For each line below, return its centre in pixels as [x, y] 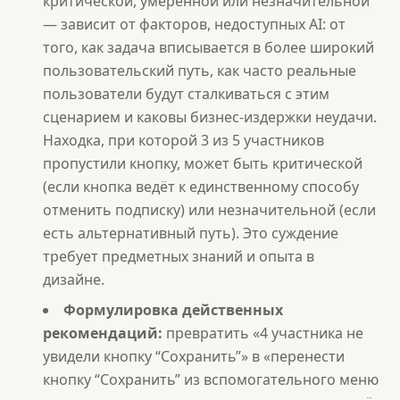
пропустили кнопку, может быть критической [203, 163]
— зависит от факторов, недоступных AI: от [194, 24]
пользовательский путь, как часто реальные [200, 71]
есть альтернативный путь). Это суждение [191, 233]
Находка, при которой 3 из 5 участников [183, 140]
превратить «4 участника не [263, 333]
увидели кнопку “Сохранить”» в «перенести [194, 356]
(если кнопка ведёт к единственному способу [201, 187]
